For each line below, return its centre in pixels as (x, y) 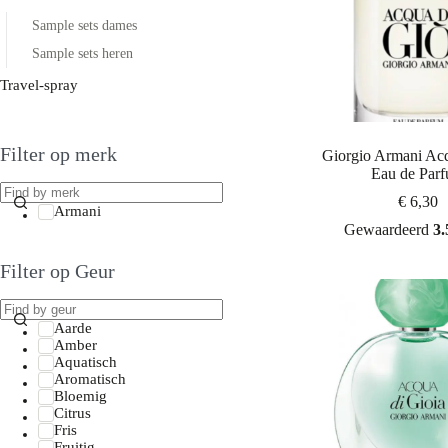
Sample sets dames (84, 25)
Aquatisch (85, 362)
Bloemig (80, 396)
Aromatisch (89, 379)
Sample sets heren (82, 53)
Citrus (72, 413)
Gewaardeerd (388, 230)
